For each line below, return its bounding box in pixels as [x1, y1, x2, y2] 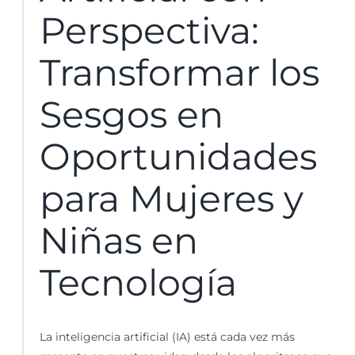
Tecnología [40, 260, 237, 304]
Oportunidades [40, 134, 317, 178]
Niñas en [40, 218, 198, 262]
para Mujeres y [40, 176, 303, 220]
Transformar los [40, 50, 319, 94]
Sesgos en [40, 92, 223, 136]
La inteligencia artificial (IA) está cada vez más [40, 330, 295, 345]
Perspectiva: [40, 8, 259, 52]
